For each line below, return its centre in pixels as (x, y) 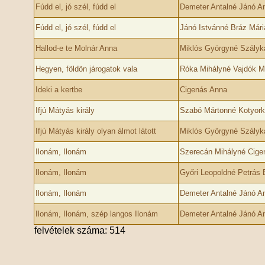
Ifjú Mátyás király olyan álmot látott (96, 131)
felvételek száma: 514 (80, 230)
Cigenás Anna (203, 90)
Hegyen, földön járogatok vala (86, 69)
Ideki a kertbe (59, 90)
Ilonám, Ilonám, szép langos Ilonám (96, 214)
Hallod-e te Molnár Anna (76, 48)
